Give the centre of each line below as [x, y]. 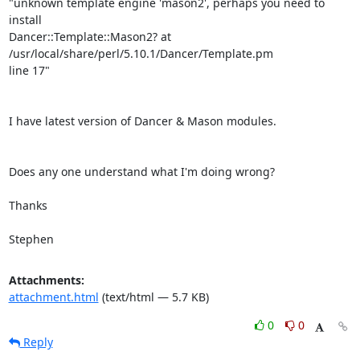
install [25, 20]
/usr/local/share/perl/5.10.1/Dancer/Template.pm [141, 53]
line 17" [29, 70]
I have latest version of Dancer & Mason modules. [142, 121]
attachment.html [53, 297]
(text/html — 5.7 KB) [153, 297]
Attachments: [46, 280]
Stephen [31, 239]
